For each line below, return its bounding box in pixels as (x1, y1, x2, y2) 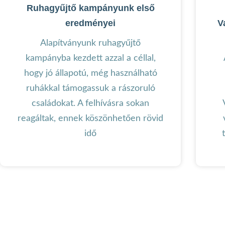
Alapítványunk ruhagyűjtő (40, 38, 141, 48)
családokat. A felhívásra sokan (32, 98, 149, 108)
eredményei (65, 18, 116, 28)
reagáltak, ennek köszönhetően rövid (18, 114, 163, 123)
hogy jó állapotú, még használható (24, 68, 157, 78)
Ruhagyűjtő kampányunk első (26, 3, 155, 13)
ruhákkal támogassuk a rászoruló (26, 83, 155, 93)
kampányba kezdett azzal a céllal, (25, 53, 156, 63)
